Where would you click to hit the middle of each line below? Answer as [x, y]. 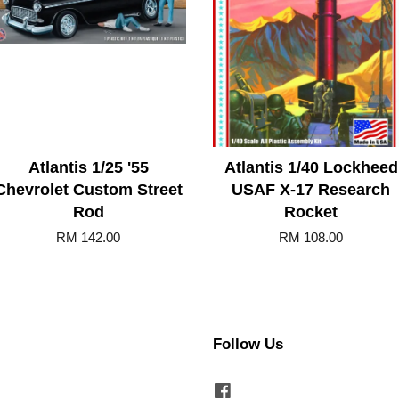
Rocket [311, 212]
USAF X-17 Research [311, 189]
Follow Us [248, 344]
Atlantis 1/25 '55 [88, 167]
